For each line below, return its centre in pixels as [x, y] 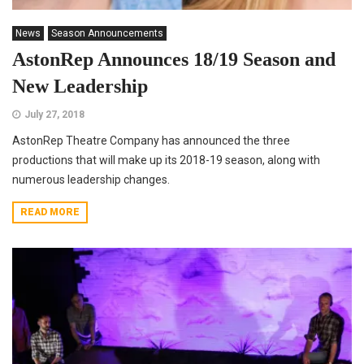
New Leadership [80, 87]
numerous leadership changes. [91, 180]
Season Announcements [107, 34]
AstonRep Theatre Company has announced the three [151, 141]
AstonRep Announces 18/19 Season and [174, 60]
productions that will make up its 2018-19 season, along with [166, 160]
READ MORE [50, 212]
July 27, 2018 [54, 115]
